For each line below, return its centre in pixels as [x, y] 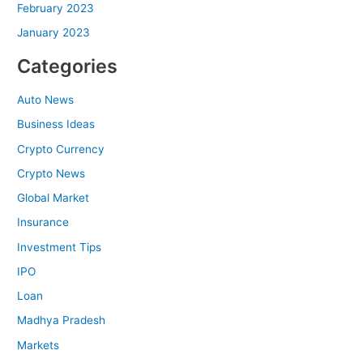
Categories [68, 66]
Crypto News [51, 173]
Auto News [46, 100]
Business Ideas [56, 124]
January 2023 [54, 32]
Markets [38, 345]
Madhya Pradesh [62, 320]
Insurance [43, 222]
